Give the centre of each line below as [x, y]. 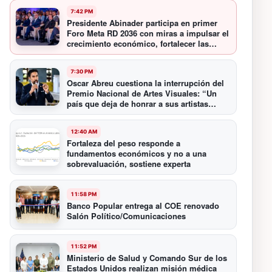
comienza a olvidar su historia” [126, 114]
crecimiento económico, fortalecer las [138, 43]
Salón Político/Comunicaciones [127, 216]
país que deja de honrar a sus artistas [138, 103]
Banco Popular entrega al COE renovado [143, 205]
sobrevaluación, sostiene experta [129, 163]
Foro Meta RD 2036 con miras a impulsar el [148, 33]
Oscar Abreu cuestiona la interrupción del [146, 83]
